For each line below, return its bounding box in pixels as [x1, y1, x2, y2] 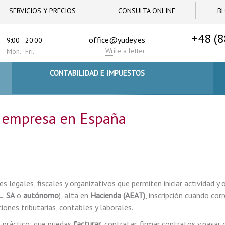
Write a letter [105, 46, 146, 55]
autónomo [23, 190, 59, 200]
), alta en [59, 190, 90, 200]
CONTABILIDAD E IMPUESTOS [49, 68, 145, 78]
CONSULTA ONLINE [118, 6, 175, 15]
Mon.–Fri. [7, 47, 35, 56]
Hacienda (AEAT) [90, 190, 145, 200]
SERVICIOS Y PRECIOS [9, 6, 76, 15]
